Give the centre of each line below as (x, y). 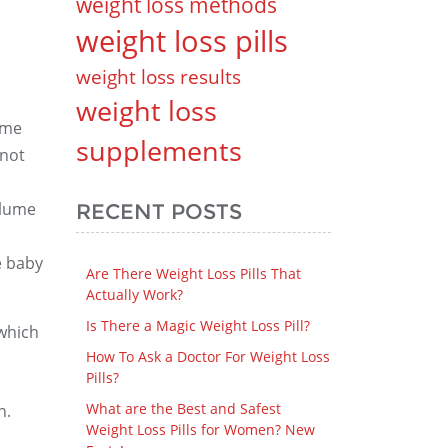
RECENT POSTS (159, 211)
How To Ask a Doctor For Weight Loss (208, 356)
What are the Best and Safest (183, 408)
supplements (159, 150)
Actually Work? (134, 294)
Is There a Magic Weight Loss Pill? (198, 325)
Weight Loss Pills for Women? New (200, 429)
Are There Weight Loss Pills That (193, 273)
